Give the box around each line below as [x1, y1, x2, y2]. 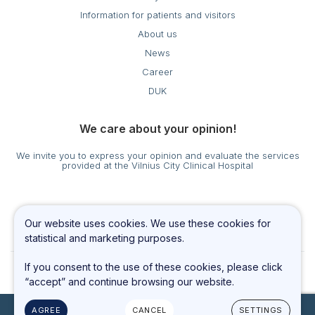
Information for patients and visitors [79, 9, 236, 21]
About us [138, 28, 177, 40]
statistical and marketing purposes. [25, 232, 184, 245]
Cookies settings [122, 204, 193, 214]
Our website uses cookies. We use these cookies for [25, 217, 271, 230]
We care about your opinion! [79, 122, 236, 136]
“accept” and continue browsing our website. [25, 275, 234, 288]
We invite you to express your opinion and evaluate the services [15, 150, 300, 161]
